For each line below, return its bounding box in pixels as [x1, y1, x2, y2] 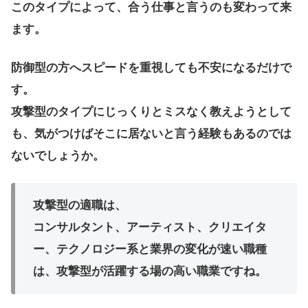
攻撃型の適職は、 [32, 199, 126, 212]
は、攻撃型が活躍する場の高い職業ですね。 [32, 265, 267, 278]
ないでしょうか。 [11, 148, 104, 162]
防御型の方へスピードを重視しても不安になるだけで [11, 60, 291, 74]
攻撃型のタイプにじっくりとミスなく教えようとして [11, 104, 291, 118]
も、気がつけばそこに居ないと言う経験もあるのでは [11, 126, 291, 140]
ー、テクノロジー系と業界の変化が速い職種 [32, 243, 267, 256]
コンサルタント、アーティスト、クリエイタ [32, 221, 267, 234]
